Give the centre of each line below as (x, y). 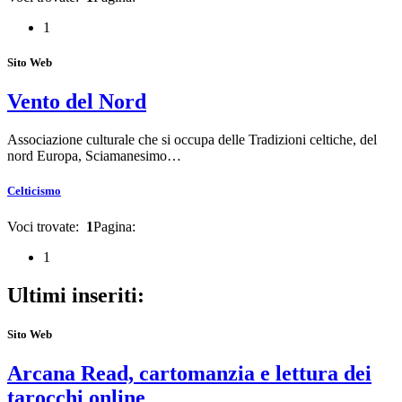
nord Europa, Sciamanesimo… (94, 156)
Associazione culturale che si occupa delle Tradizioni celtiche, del (192, 140)
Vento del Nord (77, 102)
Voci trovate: (47, 226)
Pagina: (116, 226)
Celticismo (34, 191)
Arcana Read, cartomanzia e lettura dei (189, 373)
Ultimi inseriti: (76, 295)
